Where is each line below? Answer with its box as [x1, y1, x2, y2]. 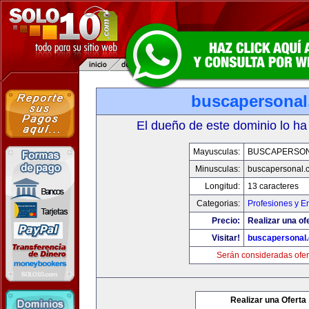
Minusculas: [195, 164, 240, 174]
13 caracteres [248, 181, 299, 191]
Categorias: [197, 199, 240, 208]
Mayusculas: [193, 147, 240, 157]
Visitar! [212, 233, 240, 243]
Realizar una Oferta [230, 295, 306, 305]
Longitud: [205, 181, 240, 191]
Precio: [212, 216, 240, 226]
